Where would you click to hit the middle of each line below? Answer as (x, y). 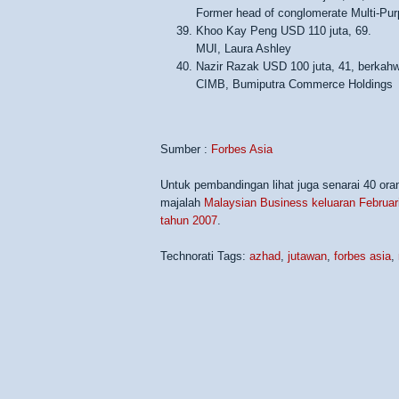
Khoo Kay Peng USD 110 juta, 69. (284, 31)
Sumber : (186, 149)
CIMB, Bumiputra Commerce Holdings (294, 84)
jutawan (307, 256)
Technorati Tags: (205, 256)
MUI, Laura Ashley (244, 49)
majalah (182, 203)
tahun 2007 (189, 220)
